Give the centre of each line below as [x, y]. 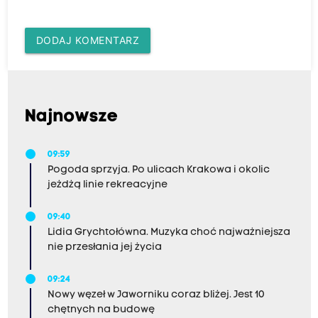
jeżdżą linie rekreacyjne [107, 185]
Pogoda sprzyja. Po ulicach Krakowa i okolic [158, 170]
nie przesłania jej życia [104, 248]
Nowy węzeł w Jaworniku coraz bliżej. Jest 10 [156, 295]
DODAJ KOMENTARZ [87, 40]
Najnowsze [71, 117]
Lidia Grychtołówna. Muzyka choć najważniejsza [169, 233]
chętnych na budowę [101, 310]
